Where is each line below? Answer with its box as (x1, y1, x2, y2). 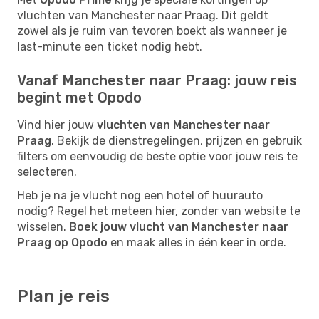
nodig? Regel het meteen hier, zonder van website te (17, 204, 300, 218)
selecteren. (17, 164, 77, 179)
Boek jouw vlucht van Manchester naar (69, 219, 288, 234)
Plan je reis (17, 286, 110, 306)
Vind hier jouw (17, 117, 97, 132)
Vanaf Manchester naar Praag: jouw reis (17, 71, 297, 89)
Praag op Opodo (17, 235, 108, 249)
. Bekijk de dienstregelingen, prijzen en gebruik (51, 133, 302, 147)
